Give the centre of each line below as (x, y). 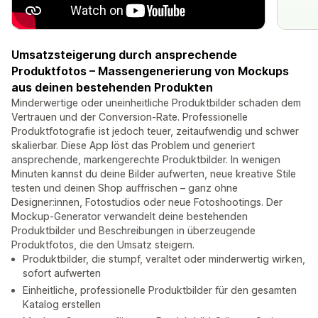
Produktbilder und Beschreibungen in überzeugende (133, 231)
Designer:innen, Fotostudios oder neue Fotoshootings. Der (147, 202)
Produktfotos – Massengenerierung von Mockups (150, 71)
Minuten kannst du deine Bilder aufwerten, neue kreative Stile (154, 174)
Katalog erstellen (62, 305)
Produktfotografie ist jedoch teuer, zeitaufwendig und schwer (155, 131)
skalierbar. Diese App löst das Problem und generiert (133, 146)
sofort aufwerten (62, 273)
